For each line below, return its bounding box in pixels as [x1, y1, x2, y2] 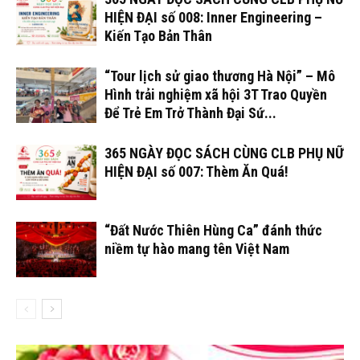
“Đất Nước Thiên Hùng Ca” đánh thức [104, 222, 322, 239]
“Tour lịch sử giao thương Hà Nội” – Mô [104, 67, 335, 85]
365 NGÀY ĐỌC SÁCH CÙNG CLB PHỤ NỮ [104, 145, 344, 162]
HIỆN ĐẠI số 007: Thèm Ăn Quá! [104, 163, 288, 181]
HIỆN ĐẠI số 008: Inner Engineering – [104, 9, 322, 27]
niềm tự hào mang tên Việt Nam [104, 240, 289, 258]
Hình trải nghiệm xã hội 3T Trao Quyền [104, 86, 327, 104]
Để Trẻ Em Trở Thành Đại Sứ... [104, 104, 276, 122]
